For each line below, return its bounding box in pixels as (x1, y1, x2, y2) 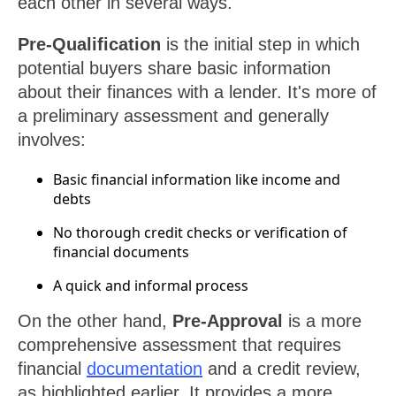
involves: (18, 130, 86, 150)
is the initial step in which (161, 34, 360, 55)
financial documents (53, 242, 189, 263)
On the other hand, (18, 311, 172, 331)
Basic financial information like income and (53, 170, 340, 190)
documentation (87, 359, 202, 379)
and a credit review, (202, 359, 361, 379)
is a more (283, 311, 362, 331)
